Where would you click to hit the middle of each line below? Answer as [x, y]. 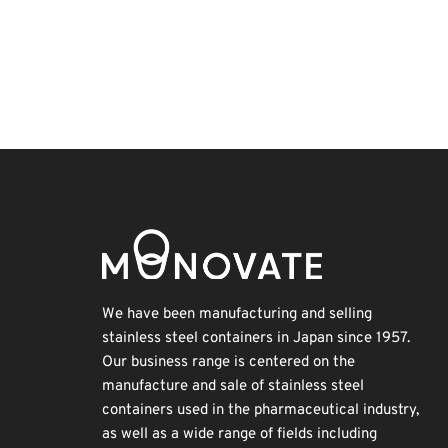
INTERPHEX [142, 92]
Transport [129, 17]
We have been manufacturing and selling [237, 314]
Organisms [248, 17]
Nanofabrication [306, 55]
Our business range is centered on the [228, 362]
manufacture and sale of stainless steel [233, 386]
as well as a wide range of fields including [239, 434]
